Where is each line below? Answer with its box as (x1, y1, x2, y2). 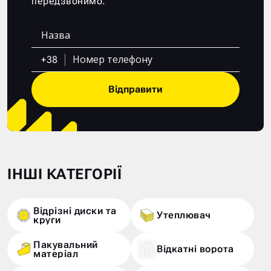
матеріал (33, 247, 78, 260)
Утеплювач (157, 209, 211, 221)
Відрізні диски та (33, 204, 117, 217)
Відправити (108, 83, 163, 95)
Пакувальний (33, 238, 98, 250)
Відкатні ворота (157, 243, 234, 255)
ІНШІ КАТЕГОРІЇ (7, 165, 122, 183)
